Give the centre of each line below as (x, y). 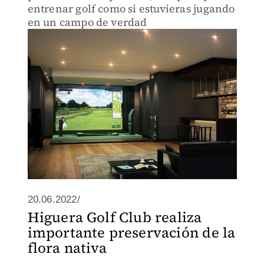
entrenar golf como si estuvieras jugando (131, 9)
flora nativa (67, 248)
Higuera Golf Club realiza (115, 217)
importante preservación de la (131, 232)
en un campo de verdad (87, 22)
